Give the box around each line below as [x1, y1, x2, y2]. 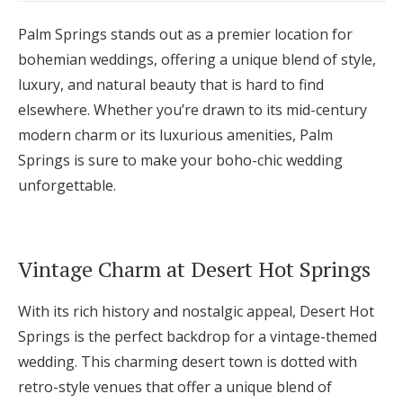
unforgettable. [18, 175, 116, 196]
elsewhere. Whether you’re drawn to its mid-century [18, 100, 367, 121]
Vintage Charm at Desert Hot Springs [18, 255, 371, 284]
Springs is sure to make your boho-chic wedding [18, 150, 343, 171]
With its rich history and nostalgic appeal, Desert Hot [18, 301, 374, 322]
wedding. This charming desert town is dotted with [18, 352, 357, 372]
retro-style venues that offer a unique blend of [18, 377, 332, 398]
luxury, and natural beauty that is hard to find [18, 75, 324, 95]
